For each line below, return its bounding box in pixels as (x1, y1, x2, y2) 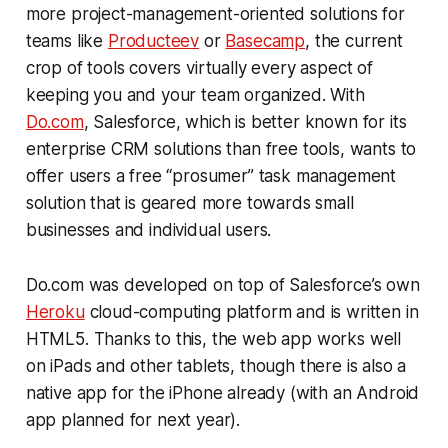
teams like (25, 30, 108, 51)
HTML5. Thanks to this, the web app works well (25, 328, 402, 349)
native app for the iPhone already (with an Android (25, 382, 420, 403)
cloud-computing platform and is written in (84, 301, 419, 322)
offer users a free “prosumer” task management (25, 165, 397, 186)
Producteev (107, 30, 200, 51)
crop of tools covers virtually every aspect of (25, 57, 373, 78)
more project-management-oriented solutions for (25, 3, 405, 24)
